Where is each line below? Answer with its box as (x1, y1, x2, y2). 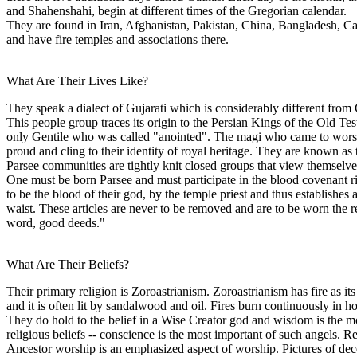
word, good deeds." (6, 215, 105, 229)
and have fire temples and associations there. (6, 32, 229, 46)
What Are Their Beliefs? (6, 257, 129, 271)
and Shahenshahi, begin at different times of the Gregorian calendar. (6, 3, 347, 18)
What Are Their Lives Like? (6, 73, 148, 88)
